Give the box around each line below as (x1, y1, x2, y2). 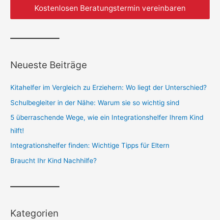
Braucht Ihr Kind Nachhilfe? (10, 156, 97, 165)
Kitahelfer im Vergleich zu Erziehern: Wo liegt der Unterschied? (10, 83, 207, 92)
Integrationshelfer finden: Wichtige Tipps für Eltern (10, 141, 170, 150)
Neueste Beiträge (10, 59, 87, 71)
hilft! (10, 127, 25, 135)
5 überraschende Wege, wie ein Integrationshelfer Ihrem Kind (10, 113, 204, 122)
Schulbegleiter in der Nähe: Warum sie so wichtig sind (10, 98, 180, 107)
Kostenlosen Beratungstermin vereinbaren (34, 3, 186, 13)
